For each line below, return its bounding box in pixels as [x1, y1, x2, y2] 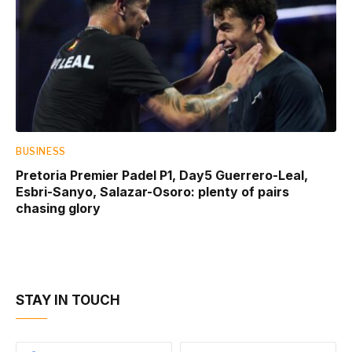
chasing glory [16, 200, 101, 216]
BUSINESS [16, 145, 66, 157]
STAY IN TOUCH [16, 291, 120, 308]
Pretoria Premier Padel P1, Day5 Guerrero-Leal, [16, 167, 308, 183]
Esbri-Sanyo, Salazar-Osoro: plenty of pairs [16, 183, 289, 200]
